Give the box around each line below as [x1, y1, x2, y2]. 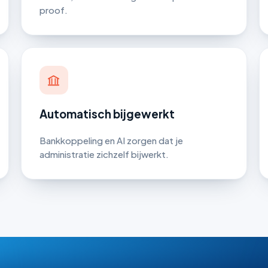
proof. [39, 4, 68, 16]
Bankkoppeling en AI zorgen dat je [39, 135, 183, 147]
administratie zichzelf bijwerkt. [39, 148, 169, 160]
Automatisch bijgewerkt [39, 106, 175, 121]
